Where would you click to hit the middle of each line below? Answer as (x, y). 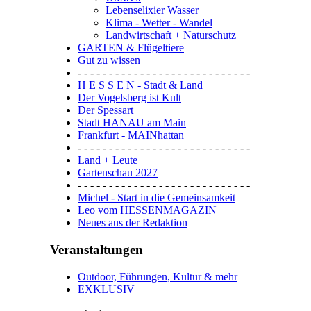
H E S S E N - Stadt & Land (140, 85)
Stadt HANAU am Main (132, 123)
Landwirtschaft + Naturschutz (171, 35)
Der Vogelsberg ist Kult (129, 98)
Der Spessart (106, 110)
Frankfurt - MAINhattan (131, 135)
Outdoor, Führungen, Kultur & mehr (158, 276)
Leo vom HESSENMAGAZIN (147, 210)
